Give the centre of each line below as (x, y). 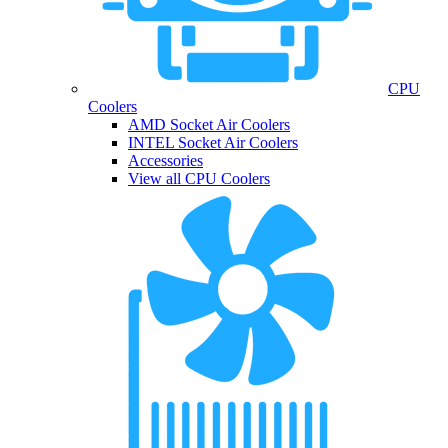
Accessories (165, 161)
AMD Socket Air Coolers (209, 125)
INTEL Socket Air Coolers (213, 143)
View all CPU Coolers (199, 179)
